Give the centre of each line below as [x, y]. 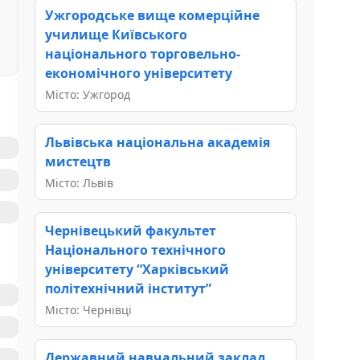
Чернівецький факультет [131, 230]
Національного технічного [135, 250]
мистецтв [78, 161]
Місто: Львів [79, 182]
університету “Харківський [137, 269]
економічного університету [139, 73]
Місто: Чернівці [88, 309]
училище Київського [116, 34]
